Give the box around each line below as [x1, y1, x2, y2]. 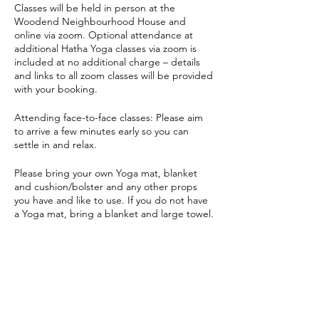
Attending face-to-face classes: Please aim [14, 111, 203, 124]
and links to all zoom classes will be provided [14, 69, 213, 82]
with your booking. [14, 83, 98, 95]
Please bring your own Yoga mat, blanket [14, 167, 197, 179]
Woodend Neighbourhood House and [14, 15, 186, 28]
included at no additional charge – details [14, 56, 200, 68]
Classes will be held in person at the [14, 1, 175, 14]
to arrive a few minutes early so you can [14, 125, 189, 137]
